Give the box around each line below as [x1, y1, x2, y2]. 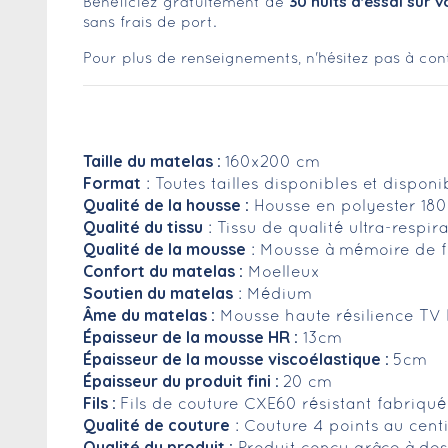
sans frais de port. [83, 16, 216, 31]
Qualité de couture [83, 415, 230, 436]
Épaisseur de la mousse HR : [83, 327, 298, 348]
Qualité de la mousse [83, 239, 246, 260]
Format [83, 173, 141, 194]
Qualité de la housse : [83, 195, 249, 216]
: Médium [233, 288, 312, 303]
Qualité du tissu [83, 217, 203, 238]
